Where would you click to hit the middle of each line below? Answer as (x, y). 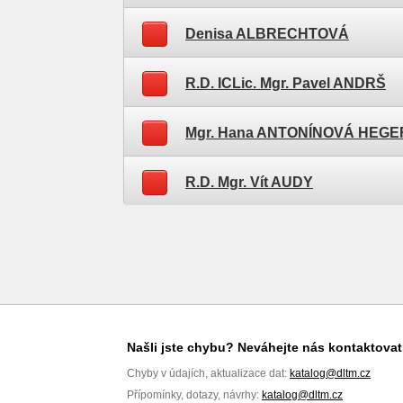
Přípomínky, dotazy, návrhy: (194, 395)
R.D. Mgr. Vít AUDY (249, 182)
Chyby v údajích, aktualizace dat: (208, 373)
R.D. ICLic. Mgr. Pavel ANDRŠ (286, 83)
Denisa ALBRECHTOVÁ (267, 34)
